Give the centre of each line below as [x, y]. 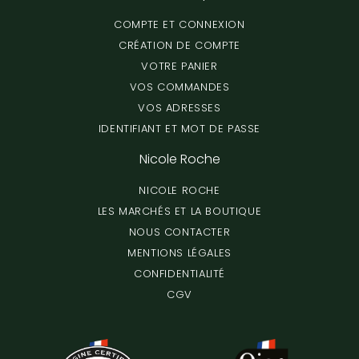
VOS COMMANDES [179, 87]
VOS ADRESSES [179, 107]
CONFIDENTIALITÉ [179, 273]
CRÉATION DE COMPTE [179, 45]
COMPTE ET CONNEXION [179, 24]
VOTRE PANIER [179, 66]
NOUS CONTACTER [179, 232]
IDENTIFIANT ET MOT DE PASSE [179, 128]
